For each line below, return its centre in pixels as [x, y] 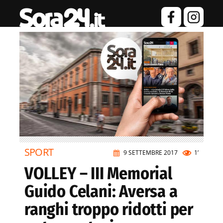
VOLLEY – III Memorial [98, 174]
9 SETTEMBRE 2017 [151, 153]
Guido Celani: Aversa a [101, 192]
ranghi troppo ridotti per [109, 210]
